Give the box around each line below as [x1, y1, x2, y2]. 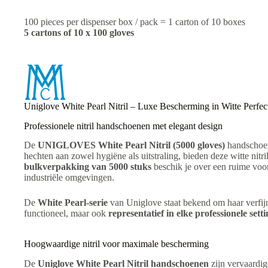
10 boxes [211, 16, 245, 27]
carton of [175, 16, 209, 27]
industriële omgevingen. [24, 172, 114, 183]
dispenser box [81, 16, 133, 27]
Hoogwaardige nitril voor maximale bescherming [24, 239, 209, 249]
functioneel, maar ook [24, 208, 108, 219]
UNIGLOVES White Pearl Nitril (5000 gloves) [38, 140, 225, 151]
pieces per [41, 16, 78, 27]
